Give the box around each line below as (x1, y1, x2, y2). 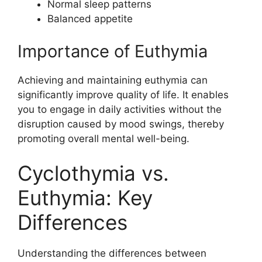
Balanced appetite (47, 13, 133, 25)
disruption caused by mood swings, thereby (18, 118, 224, 130)
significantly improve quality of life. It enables (18, 88, 229, 101)
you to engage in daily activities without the (18, 103, 222, 115)
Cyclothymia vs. (18, 161, 169, 185)
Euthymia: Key (18, 185, 153, 210)
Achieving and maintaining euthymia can (18, 74, 208, 86)
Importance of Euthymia (18, 40, 208, 61)
